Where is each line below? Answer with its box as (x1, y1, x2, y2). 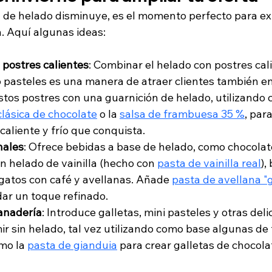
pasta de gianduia (27, 238, 117, 253)
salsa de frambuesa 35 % (120, 107, 245, 121)
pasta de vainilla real (157, 156, 261, 171)
